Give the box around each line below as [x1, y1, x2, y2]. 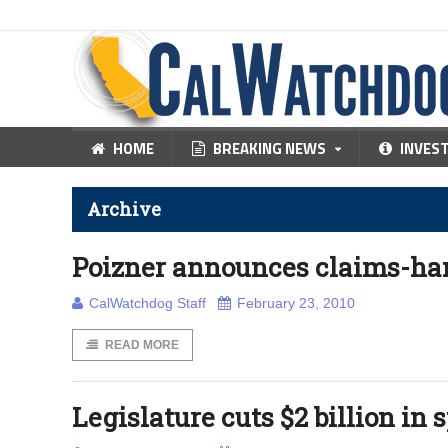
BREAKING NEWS [213, 137, 326, 160]
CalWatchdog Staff [89, 295, 206, 311]
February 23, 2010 [237, 295, 355, 311]
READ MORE [105, 338, 179, 352]
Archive [87, 197, 161, 221]
